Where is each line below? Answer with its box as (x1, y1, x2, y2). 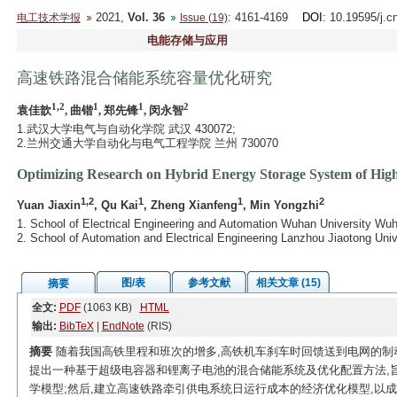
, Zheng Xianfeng (143, 198, 237, 213)
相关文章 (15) (255, 276, 321, 289)
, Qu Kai (93, 198, 138, 213)
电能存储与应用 (146, 34, 228, 47)
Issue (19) (179, 12, 228, 24)
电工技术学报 (16, 12, 81, 24)
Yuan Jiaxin (16, 198, 81, 213)
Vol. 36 (127, 11, 165, 24)
